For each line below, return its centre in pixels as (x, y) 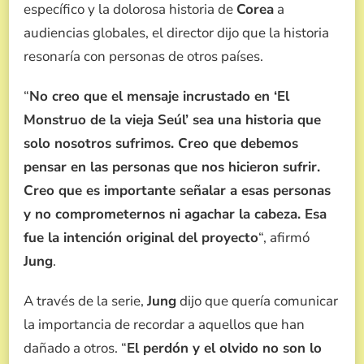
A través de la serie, (85, 301)
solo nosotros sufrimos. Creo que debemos (161, 144)
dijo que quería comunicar (257, 301)
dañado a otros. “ (75, 349)
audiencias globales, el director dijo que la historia (176, 33)
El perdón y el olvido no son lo (224, 349)
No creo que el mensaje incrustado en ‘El (159, 97)
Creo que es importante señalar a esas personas (177, 191)
